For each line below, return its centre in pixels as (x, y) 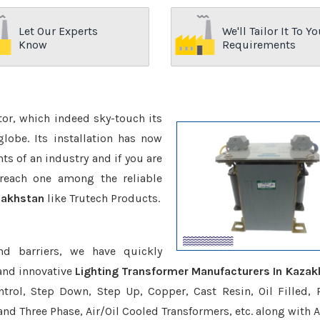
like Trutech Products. (102, 198)
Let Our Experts (58, 31)
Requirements (259, 45)
